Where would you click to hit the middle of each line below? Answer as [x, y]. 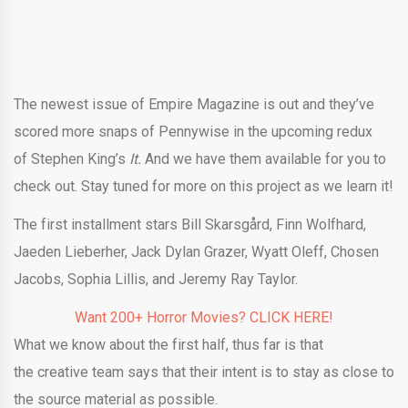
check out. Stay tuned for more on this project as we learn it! [204, 187]
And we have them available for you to [265, 159]
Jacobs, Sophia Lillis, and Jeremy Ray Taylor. [156, 280]
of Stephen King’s [71, 159]
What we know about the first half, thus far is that [168, 345]
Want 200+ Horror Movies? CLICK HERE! [204, 318]
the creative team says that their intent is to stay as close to [204, 372]
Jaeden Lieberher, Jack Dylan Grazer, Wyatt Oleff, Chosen [196, 252]
